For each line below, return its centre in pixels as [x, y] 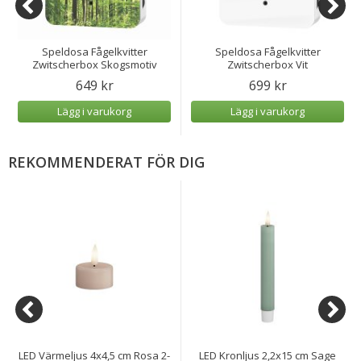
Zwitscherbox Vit [268, 64]
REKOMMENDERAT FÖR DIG [106, 162]
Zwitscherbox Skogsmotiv [94, 64]
